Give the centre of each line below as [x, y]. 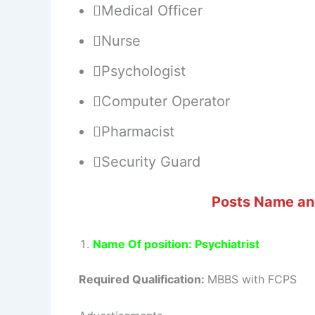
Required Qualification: [143, 279]
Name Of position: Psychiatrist [176, 244]
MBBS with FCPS [252, 279]
